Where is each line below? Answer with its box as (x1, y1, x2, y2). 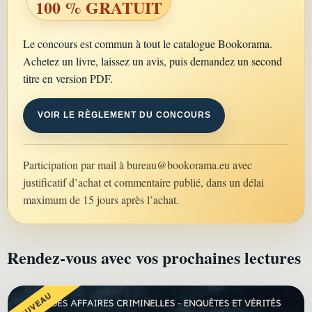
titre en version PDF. (23, 70, 114, 86)
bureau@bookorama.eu (127, 157, 231, 172)
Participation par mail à (23, 157, 127, 172)
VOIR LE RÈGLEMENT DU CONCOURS (37, 110, 211, 120)
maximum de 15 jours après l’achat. (23, 192, 180, 207)
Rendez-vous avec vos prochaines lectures (7, 244, 301, 270)
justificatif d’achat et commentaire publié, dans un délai (23, 174, 265, 189)
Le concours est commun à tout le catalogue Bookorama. (23, 36, 273, 51)
